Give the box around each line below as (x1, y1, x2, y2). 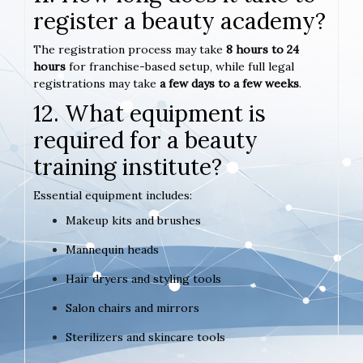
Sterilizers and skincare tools (66, 330, 225, 345)
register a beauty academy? (33, 6, 326, 36)
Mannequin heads (66, 242, 159, 258)
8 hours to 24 (226, 42, 299, 58)
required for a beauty (33, 126, 258, 156)
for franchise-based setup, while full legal (66, 59, 294, 75)
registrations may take (33, 76, 160, 92)
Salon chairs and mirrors (66, 301, 199, 316)
